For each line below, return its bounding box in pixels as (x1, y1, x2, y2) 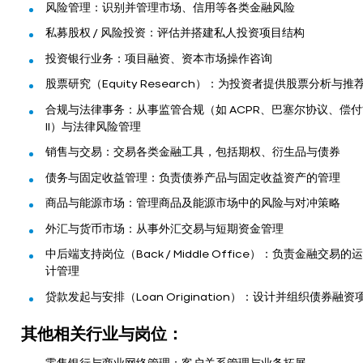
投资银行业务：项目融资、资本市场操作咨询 (45, 53, 272, 64)
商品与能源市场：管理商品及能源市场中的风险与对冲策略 (45, 199, 340, 209)
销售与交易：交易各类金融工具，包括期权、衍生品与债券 (45, 147, 340, 158)
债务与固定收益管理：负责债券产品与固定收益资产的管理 (45, 173, 340, 183)
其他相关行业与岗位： (21, 327, 183, 342)
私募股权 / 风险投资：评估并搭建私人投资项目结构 (45, 28, 305, 39)
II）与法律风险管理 (45, 122, 141, 132)
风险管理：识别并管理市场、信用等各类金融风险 (45, 2, 295, 13)
